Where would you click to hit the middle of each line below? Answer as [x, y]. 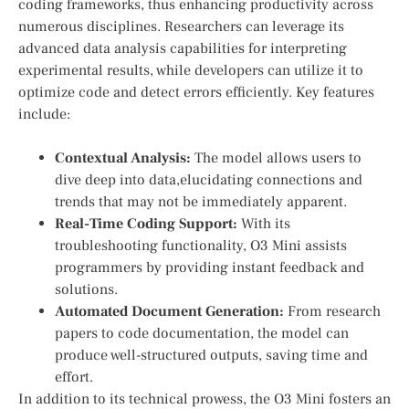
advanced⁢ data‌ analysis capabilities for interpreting [183, 49]
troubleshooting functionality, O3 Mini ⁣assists [201, 246]
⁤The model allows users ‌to [276, 158]
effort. [74, 378]
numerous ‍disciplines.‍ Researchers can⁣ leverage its [181, 27]
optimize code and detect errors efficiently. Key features [196, 93]
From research [332, 312]
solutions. [86, 290]
